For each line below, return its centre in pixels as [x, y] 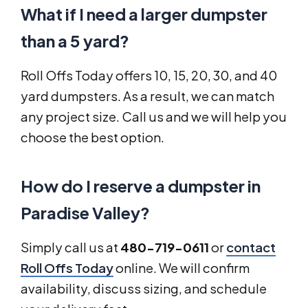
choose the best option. [92, 137]
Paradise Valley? [85, 213]
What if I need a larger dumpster [144, 14]
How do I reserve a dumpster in [141, 186]
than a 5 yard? [75, 41]
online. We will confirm [181, 268]
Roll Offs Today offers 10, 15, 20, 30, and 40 [149, 76]
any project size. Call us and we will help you [154, 117]
